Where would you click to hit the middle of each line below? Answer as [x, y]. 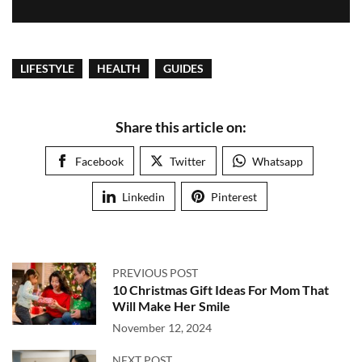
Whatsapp [278, 161]
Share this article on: [181, 127]
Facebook [99, 161]
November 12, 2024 [162, 328]
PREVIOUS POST [155, 273]
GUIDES [183, 68]
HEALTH [119, 68]
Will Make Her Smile [171, 306]
